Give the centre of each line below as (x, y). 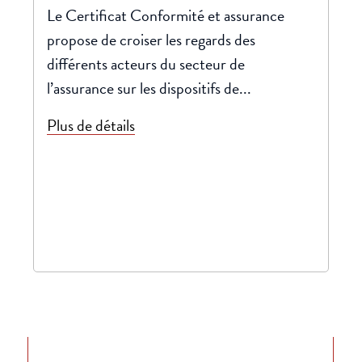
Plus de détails (91, 125)
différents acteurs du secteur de (146, 64)
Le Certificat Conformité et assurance (166, 15)
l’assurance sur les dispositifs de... (149, 88)
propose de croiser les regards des (152, 40)
